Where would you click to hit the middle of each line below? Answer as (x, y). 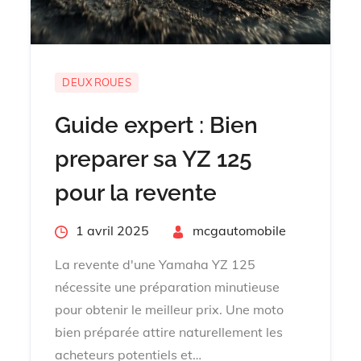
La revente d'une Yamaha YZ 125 (156, 264)
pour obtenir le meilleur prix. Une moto (170, 309)
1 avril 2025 (113, 230)
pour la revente (136, 193)
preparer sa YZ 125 (154, 159)
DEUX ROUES (97, 82)
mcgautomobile (240, 230)
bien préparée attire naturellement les (169, 332)
